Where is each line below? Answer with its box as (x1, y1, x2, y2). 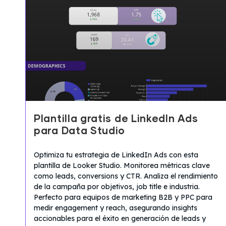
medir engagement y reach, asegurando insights (34, 203, 197, 212)
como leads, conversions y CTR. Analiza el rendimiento (34, 171, 218, 181)
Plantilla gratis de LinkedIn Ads (34, 114, 198, 124)
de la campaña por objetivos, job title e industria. (34, 182, 200, 191)
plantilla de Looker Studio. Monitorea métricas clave (34, 160, 210, 170)
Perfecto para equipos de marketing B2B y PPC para (34, 192, 212, 202)
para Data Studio (34, 126, 126, 136)
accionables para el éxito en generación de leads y (34, 213, 206, 223)
